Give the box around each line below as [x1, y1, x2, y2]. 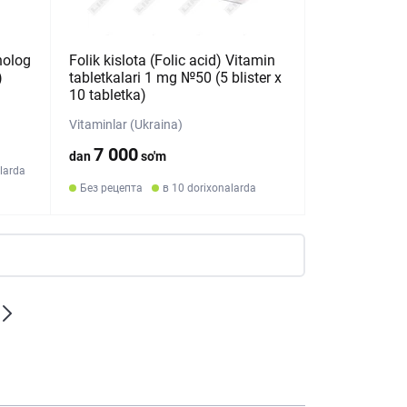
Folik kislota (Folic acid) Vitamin [69, 52, 276, 69]
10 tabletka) [69, 86, 147, 104]
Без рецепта [80, 182, 144, 194]
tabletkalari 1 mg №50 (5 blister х [69, 69, 283, 86]
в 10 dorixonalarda [163, 182, 257, 194]
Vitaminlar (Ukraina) [69, 117, 184, 132]
